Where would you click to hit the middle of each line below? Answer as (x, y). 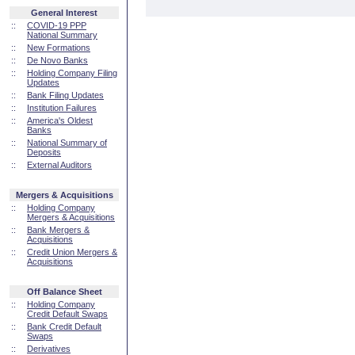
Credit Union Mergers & (72, 252)
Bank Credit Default (64, 326)
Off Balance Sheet (64, 292)
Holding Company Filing (72, 73)
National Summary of (67, 143)
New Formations (59, 48)
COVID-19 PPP (57, 25)
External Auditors (59, 165)
